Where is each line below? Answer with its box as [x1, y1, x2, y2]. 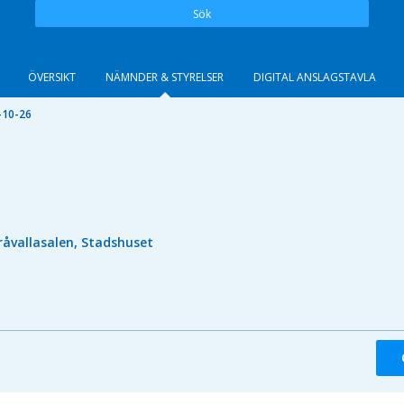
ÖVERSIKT [28, 69, 76, 85]
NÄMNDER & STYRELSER [106, 69, 224, 85]
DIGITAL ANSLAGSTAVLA [253, 69, 376, 85]
